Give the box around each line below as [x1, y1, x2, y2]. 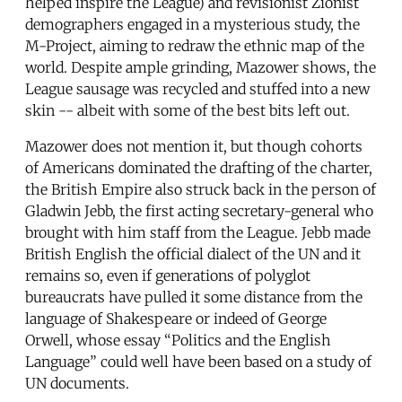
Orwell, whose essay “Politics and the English [25, 330, 331, 349]
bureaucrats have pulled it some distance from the [25, 287, 363, 306]
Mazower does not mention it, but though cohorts [25, 136, 363, 155]
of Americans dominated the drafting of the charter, [25, 158, 372, 177]
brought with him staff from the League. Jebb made [25, 223, 371, 241]
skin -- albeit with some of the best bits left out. [25, 100, 350, 119]
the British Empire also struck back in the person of [25, 179, 376, 198]
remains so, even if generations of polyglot [25, 266, 310, 284]
